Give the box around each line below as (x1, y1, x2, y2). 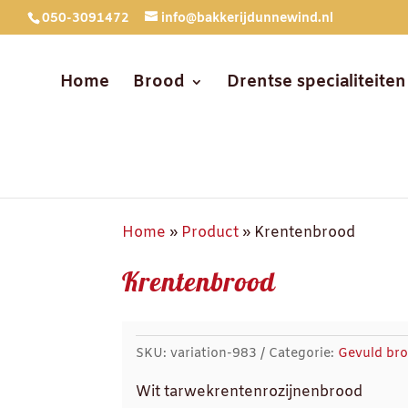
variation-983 (170, 344, 258, 362)
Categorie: (269, 344, 339, 362)
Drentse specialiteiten (227, 71, 406, 93)
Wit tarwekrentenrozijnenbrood (136, 382, 363, 403)
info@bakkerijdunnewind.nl (161, 9, 333, 27)
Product (181, 222, 240, 242)
